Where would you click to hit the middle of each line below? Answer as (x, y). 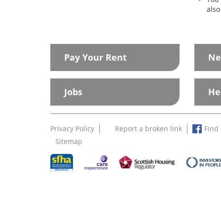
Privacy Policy (72, 129)
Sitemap (69, 142)
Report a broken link (148, 129)
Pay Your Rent (95, 57)
